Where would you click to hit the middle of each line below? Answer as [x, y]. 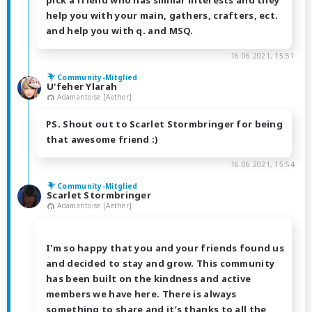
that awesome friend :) [102, 139]
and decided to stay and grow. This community [161, 263]
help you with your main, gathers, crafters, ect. [162, 16]
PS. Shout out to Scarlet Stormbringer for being [165, 124]
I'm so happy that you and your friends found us [165, 248]
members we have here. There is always [141, 294]
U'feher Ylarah [82, 87]
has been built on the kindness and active [149, 278]
